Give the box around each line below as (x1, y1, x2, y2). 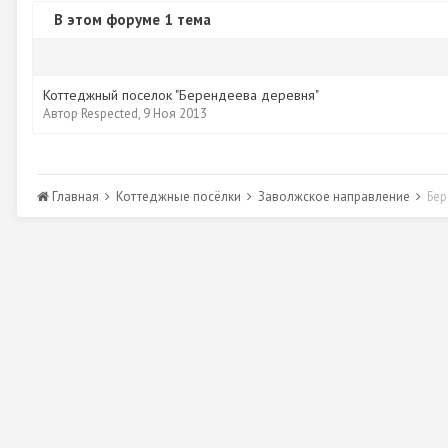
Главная (49, 188, 102, 205)
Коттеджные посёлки (116, 188, 244, 205)
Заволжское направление (258, 188, 413, 205)
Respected (81, 105, 138, 122)
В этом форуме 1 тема (54, 10, 211, 29)
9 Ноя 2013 (143, 105, 207, 122)
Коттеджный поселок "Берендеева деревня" (43, 86, 319, 104)
